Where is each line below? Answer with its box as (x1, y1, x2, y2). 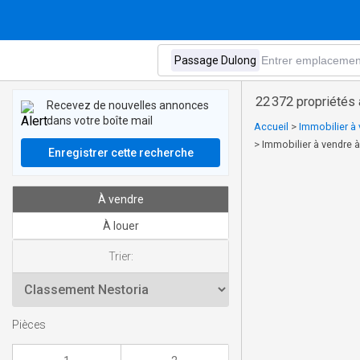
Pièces (12, 318, 46, 333)
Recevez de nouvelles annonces (47, 99, 209, 112)
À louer (102, 219, 139, 232)
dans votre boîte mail (47, 114, 153, 127)
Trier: (108, 250, 133, 263)
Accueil (254, 121, 288, 133)
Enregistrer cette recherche (47, 146, 194, 159)
